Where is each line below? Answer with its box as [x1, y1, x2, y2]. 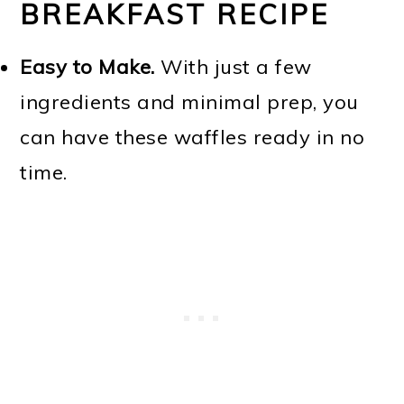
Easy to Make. [20, 54, 155, 79]
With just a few [154, 54, 312, 79]
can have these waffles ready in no [20, 124, 365, 150]
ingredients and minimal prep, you [20, 89, 359, 115]
